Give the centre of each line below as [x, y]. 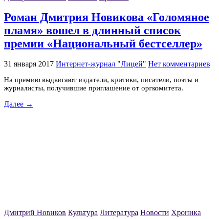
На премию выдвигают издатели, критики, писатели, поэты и [101, 80]
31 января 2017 [29, 64]
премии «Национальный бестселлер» [103, 44]
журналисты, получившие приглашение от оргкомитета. [94, 88]
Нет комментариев [179, 64]
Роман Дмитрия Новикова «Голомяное [107, 17]
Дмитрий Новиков [35, 213]
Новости [155, 213]
